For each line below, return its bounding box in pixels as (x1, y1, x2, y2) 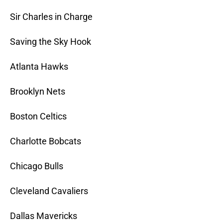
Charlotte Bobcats (10, 136, 81, 147)
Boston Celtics (10, 111, 67, 122)
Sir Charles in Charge (10, 11, 93, 22)
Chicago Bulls (10, 161, 63, 172)
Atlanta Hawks (10, 61, 68, 72)
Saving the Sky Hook (10, 36, 91, 47)
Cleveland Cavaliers (10, 186, 88, 197)
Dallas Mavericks (10, 211, 77, 222)
